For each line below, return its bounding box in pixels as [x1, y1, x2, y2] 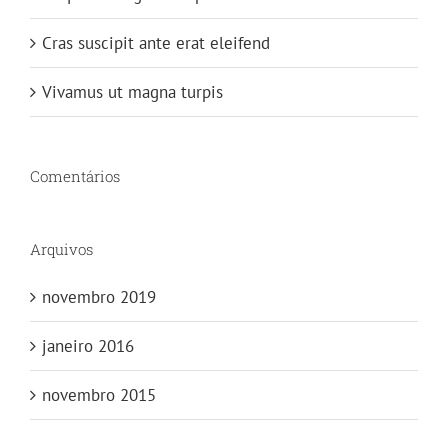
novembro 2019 [42, 285, 156, 308]
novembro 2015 [42, 383, 156, 406]
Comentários [30, 165, 120, 186]
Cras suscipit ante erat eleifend [42, 31, 270, 54]
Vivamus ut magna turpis [42, 80, 223, 103]
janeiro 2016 [42, 334, 134, 357]
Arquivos [30, 238, 93, 259]
